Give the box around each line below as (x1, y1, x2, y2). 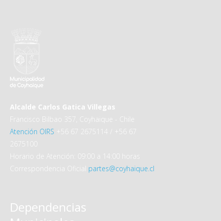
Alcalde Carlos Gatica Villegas (10, 102, 115, 112)
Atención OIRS (10, 127, 54, 137)
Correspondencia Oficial (10, 164, 88, 174)
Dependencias (10, 199, 86, 216)
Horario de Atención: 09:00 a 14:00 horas (10, 151, 140, 161)
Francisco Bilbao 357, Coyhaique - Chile (10, 114, 135, 124)
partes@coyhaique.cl (88, 164, 154, 174)
